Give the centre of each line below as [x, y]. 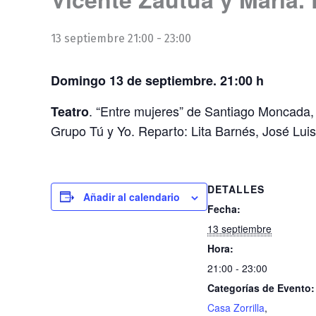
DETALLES [236, 189]
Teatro [70, 111]
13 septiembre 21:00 [102, 38]
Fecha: [224, 208]
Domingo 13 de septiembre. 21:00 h [157, 80]
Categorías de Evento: [261, 287]
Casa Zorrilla [236, 307]
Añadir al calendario [132, 196]
